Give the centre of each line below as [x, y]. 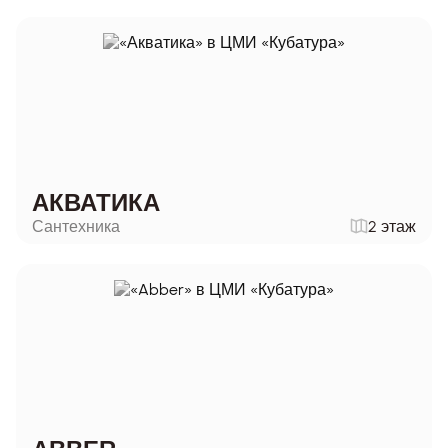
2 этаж [392, 226]
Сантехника [76, 226]
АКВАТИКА [96, 202]
